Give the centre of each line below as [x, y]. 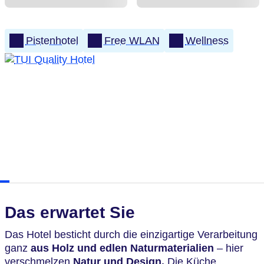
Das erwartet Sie [70, 212]
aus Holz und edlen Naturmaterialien [122, 248]
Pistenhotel [52, 40]
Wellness [207, 40]
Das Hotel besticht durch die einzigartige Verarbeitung [131, 235]
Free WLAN [132, 40]
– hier [229, 248]
